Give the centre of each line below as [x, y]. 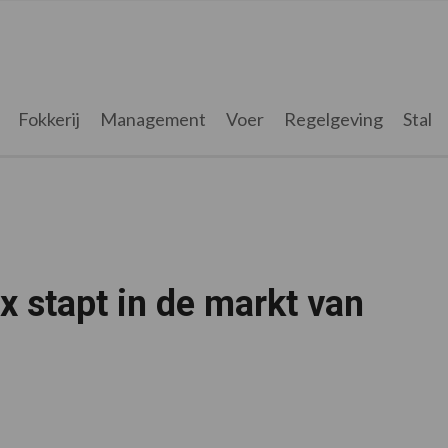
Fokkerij [48, 119]
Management [152, 119]
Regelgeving [333, 119]
